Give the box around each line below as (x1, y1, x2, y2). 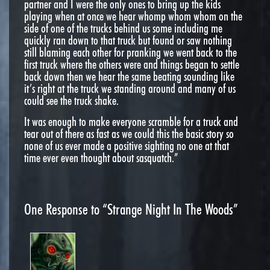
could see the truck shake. (24, 93, 119, 108)
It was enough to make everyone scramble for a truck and (24, 114, 238, 129)
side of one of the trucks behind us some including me (24, 20, 222, 36)
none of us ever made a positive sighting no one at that (24, 138, 229, 153)
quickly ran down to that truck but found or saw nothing (24, 33, 232, 48)
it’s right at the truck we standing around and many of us (24, 81, 236, 96)
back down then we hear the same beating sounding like (24, 69, 234, 84)
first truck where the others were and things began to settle (24, 57, 239, 72)
